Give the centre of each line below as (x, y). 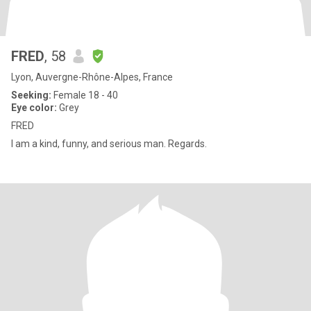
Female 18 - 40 (85, 95)
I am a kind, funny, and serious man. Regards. (109, 144)
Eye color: (34, 108)
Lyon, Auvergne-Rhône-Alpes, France (92, 77)
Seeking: (31, 95)
